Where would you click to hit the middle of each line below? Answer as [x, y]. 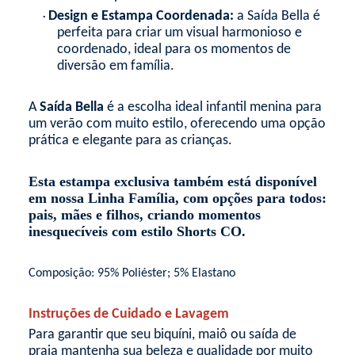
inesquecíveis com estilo [100, 231]
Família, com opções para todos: [225, 198]
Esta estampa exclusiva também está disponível [172, 181]
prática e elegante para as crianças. [130, 141]
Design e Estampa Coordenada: [141, 16]
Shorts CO [207, 231]
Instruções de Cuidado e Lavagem [128, 314]
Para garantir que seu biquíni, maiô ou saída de [162, 335]
